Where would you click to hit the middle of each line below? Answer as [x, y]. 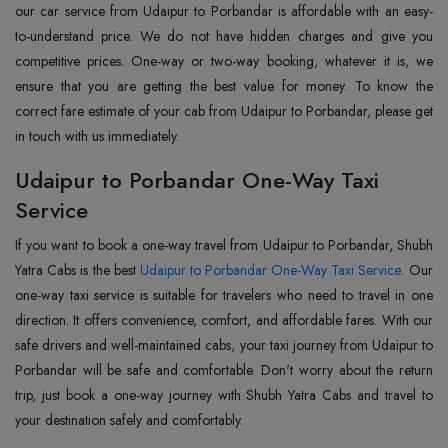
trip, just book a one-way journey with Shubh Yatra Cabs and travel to [224, 395]
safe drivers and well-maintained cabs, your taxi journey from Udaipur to [224, 345]
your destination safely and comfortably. [129, 420]
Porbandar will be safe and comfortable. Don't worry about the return [224, 370]
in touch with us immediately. [97, 136]
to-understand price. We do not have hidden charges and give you [224, 36]
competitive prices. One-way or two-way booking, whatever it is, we [224, 61]
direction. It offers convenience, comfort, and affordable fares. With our [224, 320]
